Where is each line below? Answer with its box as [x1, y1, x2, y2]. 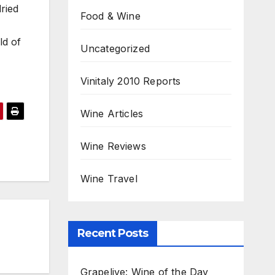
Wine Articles [80, 107, 144, 120]
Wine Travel [80, 172, 137, 185]
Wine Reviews [80, 140, 146, 152]
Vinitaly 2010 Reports [80, 75, 181, 87]
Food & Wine [80, 10, 141, 22]
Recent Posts [77, 227, 148, 240]
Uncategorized [80, 42, 150, 55]
